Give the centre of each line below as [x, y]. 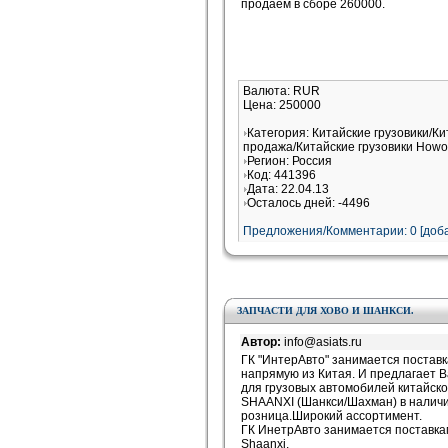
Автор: [262, 342]
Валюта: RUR [281, 91]
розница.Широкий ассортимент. [331, 416]
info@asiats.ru [323, 342]
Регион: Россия [289, 161]
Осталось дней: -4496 [308, 203]
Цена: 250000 [282, 105]
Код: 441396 [281, 175]
